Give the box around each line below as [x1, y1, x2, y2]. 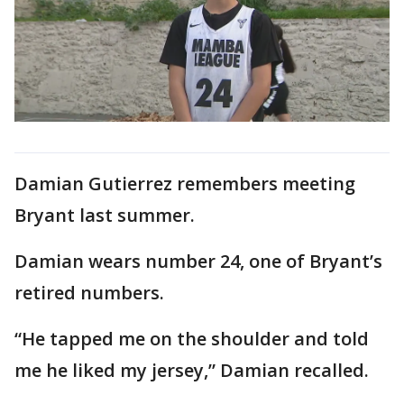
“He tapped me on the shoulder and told [14, 326, 369, 351]
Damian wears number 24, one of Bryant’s [14, 248, 382, 273]
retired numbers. [14, 280, 169, 305]
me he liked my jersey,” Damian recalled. [14, 357, 373, 382]
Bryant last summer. [14, 202, 199, 227]
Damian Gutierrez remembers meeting [14, 170, 355, 196]
